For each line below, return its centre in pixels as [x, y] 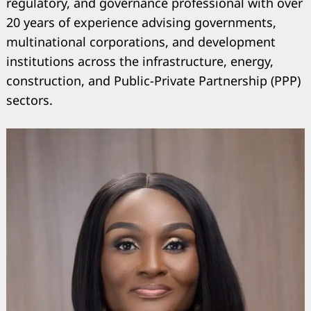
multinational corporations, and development [141, 41]
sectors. [30, 100]
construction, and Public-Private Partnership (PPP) [153, 80]
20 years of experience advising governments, [141, 22]
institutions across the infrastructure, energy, [140, 61]
